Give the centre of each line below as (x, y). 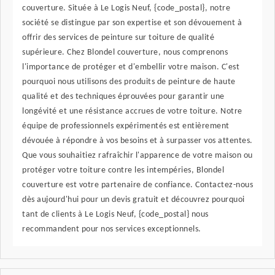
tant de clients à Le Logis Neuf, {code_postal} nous (115, 215)
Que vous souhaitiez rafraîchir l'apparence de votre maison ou (137, 156)
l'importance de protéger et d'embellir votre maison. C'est (131, 68)
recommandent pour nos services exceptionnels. (112, 230)
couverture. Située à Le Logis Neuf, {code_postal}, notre (126, 9)
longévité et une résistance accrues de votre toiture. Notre (132, 112)
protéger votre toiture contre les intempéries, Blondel (123, 171)
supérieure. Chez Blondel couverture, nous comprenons (125, 53)
